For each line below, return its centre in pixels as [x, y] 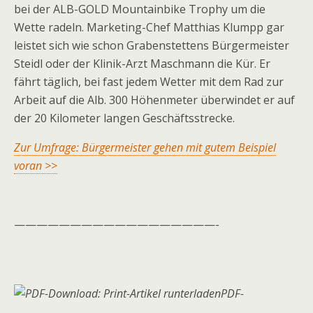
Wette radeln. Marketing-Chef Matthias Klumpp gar [149, 27]
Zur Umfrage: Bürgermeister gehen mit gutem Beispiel [145, 147]
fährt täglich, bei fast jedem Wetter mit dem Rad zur [149, 82]
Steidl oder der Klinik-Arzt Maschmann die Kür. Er [142, 64]
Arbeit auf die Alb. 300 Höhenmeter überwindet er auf [154, 100]
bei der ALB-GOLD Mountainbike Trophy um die [140, 9]
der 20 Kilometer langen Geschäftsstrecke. [124, 118]
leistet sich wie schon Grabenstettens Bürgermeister [152, 45]
